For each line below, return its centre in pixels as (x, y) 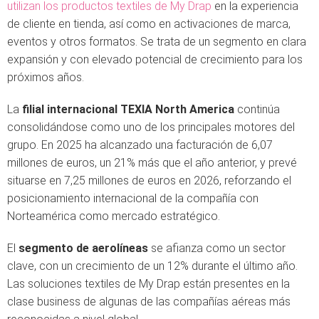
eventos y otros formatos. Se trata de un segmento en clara (157, 42)
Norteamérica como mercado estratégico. (114, 216)
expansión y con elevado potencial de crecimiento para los (155, 59)
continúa (257, 109)
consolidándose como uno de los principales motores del (151, 127)
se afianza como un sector (217, 248)
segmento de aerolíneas (83, 248)
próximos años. (46, 77)
